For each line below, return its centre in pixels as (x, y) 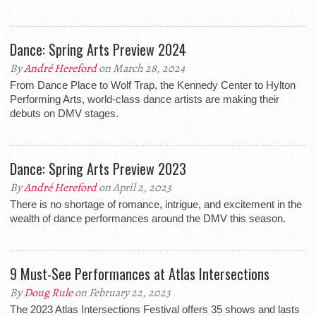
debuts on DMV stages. (64, 113)
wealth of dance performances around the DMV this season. (148, 218)
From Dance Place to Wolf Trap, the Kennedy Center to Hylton (153, 85)
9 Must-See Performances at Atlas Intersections (140, 274)
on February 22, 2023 (122, 293)
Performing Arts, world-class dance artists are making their (145, 99)
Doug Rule (48, 293)
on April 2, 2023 (134, 188)
